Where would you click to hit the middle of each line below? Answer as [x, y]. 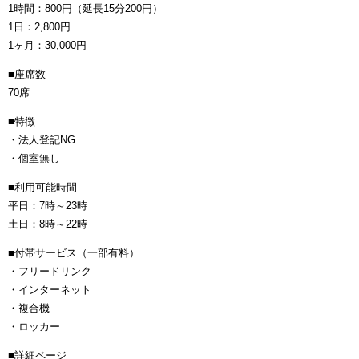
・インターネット [50, 290]
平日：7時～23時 [48, 206]
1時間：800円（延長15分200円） [85, 9]
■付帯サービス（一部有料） [74, 253]
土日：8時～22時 [48, 224]
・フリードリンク [50, 272]
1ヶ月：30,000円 [47, 46]
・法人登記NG [42, 140]
